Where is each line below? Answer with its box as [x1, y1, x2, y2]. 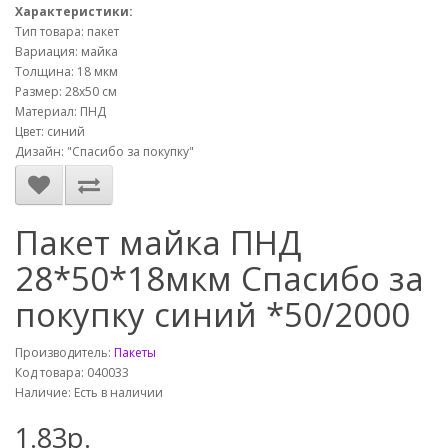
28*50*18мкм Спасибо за [15, 256, 424, 301]
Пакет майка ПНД [15, 220, 302, 265]
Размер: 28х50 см [15, 83, 117, 100]
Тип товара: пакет [15, 23, 119, 40]
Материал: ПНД [15, 103, 106, 120]
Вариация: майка [15, 43, 118, 60]
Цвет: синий [15, 123, 85, 140]
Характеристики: [15, 3, 133, 20]
